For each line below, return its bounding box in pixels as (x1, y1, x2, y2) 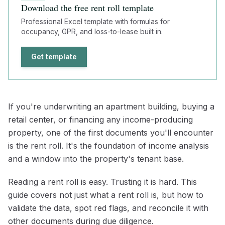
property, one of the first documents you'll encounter (8, 127, 213, 138)
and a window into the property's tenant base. (8, 153, 184, 164)
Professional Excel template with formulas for (21, 17, 170, 26)
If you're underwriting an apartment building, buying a (8, 101, 214, 111)
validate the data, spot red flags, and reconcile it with (8, 202, 208, 213)
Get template (31, 52, 77, 61)
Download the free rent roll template (21, 1, 154, 14)
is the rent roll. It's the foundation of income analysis (8, 140, 209, 151)
